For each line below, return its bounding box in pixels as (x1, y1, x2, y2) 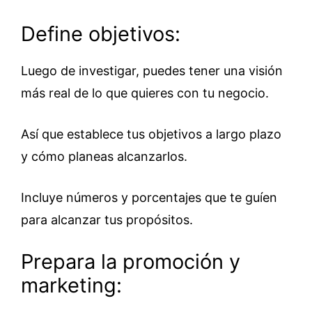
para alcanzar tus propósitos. (21, 212, 193, 227)
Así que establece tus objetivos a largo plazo (21, 127, 281, 141)
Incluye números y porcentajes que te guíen (21, 190, 277, 205)
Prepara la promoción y (21, 249, 240, 274)
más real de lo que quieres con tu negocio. (21, 86, 269, 100)
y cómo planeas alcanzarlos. (21, 149, 187, 164)
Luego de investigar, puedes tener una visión (21, 63, 283, 78)
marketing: (21, 273, 122, 297)
